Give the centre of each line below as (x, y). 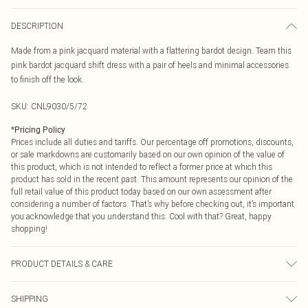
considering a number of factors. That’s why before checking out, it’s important (153, 204)
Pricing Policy (40, 130)
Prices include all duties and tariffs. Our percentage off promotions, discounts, (152, 142)
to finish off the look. (47, 79)
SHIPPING (30, 299)
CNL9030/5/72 (59, 106)
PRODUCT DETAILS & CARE (62, 264)
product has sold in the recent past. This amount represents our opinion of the (152, 179)
